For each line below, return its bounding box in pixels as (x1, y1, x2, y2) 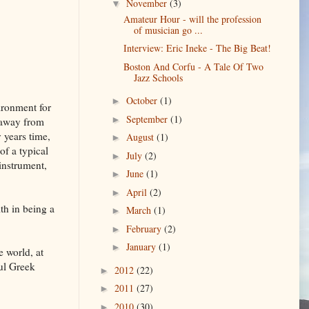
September (126, 112, 170, 126)
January (126, 240, 159, 254)
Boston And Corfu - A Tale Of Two (123, 59, 263, 73)
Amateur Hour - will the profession (123, 12, 261, 26)
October (126, 94, 160, 108)
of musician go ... (133, 23, 203, 37)
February (126, 221, 164, 235)
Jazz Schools (133, 70, 183, 84)
